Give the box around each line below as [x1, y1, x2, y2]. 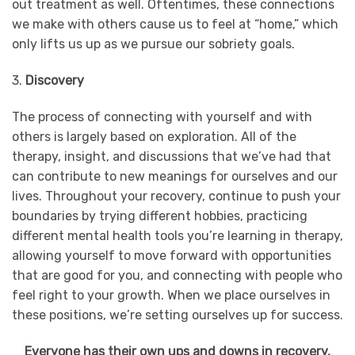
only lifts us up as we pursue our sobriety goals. [12, 36, 295, 52]
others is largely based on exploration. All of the [12, 128, 296, 144]
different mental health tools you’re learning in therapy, [12, 227, 343, 243]
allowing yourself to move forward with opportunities [12, 247, 331, 263]
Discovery [25, 72, 84, 88]
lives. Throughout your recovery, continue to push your [12, 188, 341, 204]
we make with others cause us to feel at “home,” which [12, 17, 338, 32]
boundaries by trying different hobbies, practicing [12, 208, 307, 223]
